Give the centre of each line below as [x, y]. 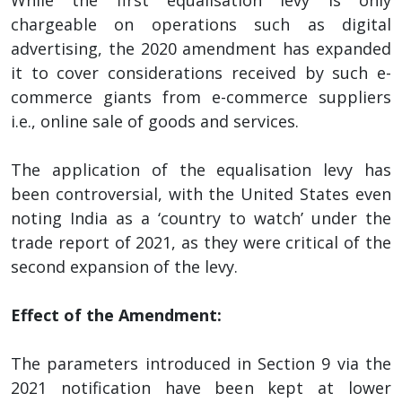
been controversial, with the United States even [201, 193]
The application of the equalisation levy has [201, 169]
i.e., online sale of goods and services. [155, 121]
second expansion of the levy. [124, 266]
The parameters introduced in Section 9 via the [201, 363]
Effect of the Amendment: [116, 315]
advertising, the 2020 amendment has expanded [201, 48]
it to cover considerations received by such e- [201, 72]
